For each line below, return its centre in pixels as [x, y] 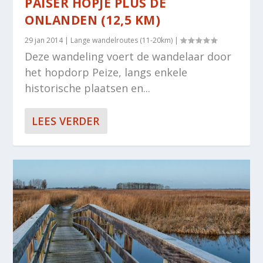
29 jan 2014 [44, 41]
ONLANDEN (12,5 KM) [93, 20]
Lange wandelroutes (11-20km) [122, 41]
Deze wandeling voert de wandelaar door [128, 57]
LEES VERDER [66, 121]
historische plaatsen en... [88, 88]
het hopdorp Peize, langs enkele [106, 73]
